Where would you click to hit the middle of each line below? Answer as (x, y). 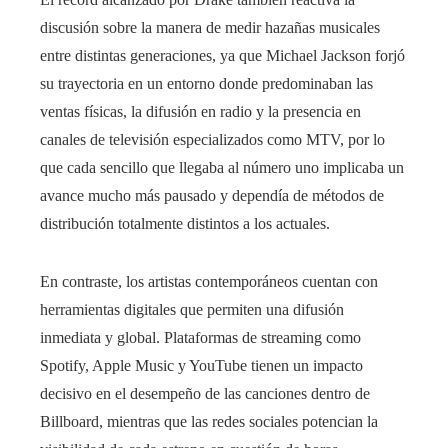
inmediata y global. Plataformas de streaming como (200, 337)
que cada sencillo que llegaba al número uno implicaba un (222, 167)
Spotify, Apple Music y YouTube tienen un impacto (201, 365)
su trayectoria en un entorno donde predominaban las (206, 83)
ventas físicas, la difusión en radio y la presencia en (200, 111)
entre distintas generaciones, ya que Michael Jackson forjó (222, 55)
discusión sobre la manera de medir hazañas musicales (210, 27)
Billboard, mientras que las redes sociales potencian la (209, 421)
